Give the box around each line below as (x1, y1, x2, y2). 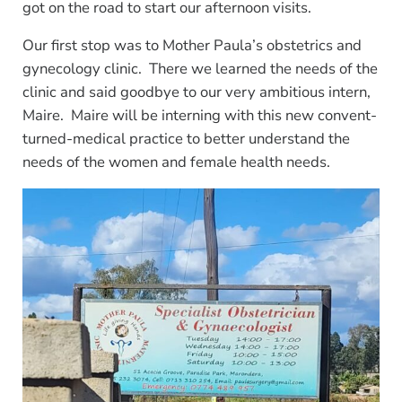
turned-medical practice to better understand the (22, 127, 350, 149)
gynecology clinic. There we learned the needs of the (22, 57, 378, 79)
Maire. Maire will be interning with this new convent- (22, 104, 377, 126)
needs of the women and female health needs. (22, 151, 330, 172)
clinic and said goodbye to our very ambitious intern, (22, 81, 371, 102)
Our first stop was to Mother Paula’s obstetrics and (22, 34, 362, 56)
